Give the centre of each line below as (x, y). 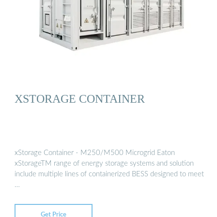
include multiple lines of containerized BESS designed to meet (109, 174)
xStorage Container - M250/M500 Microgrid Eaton (95, 153)
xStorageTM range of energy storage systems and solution (104, 163)
